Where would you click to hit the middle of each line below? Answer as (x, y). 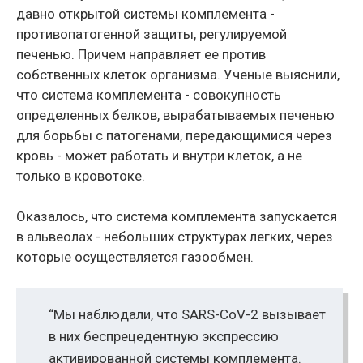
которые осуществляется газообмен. (135, 257)
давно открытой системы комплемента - (145, 14)
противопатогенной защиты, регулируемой (152, 34)
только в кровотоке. (81, 176)
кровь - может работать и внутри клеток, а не (159, 156)
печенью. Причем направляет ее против (141, 55)
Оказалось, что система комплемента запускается (177, 217)
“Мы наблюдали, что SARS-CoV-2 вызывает (187, 315)
